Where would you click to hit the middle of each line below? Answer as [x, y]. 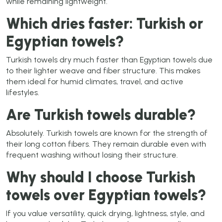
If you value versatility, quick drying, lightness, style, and [105, 214]
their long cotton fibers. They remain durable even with [106, 144]
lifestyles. [23, 93]
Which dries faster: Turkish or [105, 24]
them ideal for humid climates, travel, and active [95, 82]
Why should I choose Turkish [101, 177]
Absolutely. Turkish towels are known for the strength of [107, 133]
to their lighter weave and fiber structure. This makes [103, 71]
